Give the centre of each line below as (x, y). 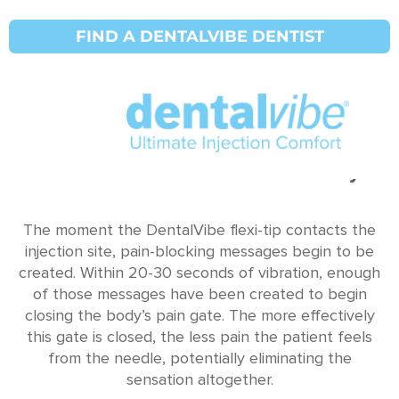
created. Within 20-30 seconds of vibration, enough (199, 273)
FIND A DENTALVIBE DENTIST (199, 37)
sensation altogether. (199, 379)
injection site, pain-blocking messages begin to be (199, 251)
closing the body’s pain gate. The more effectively (199, 315)
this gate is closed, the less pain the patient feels (199, 337)
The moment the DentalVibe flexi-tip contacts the (199, 230)
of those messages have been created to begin (199, 294)
